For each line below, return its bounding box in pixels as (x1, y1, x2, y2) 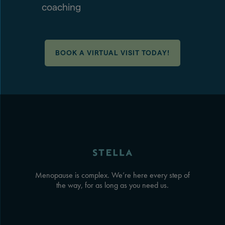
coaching (42, 2, 81, 13)
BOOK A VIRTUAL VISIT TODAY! (55, 48, 170, 57)
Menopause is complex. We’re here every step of (35, 169, 190, 180)
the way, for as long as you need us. (56, 179, 169, 190)
